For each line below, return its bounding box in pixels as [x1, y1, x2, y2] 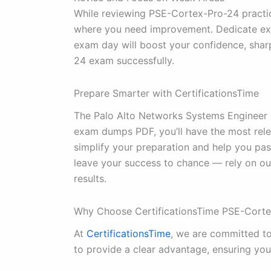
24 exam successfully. [74, 54, 174, 67]
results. [74, 172, 106, 185]
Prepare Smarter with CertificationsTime [74, 87, 259, 99]
